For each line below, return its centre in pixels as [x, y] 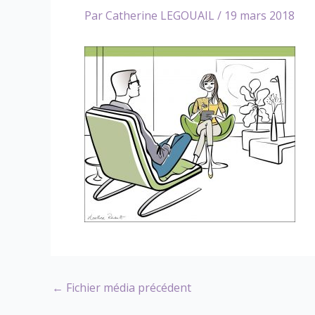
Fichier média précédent [127, 288]
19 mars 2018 [259, 15]
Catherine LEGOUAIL [161, 15]
